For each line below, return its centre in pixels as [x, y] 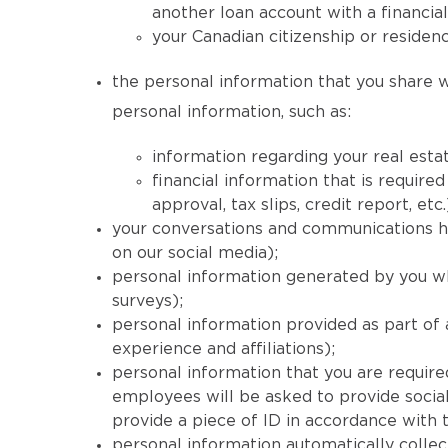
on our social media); [195, 253]
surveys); [147, 301]
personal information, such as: [231, 112]
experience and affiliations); [223, 349]
